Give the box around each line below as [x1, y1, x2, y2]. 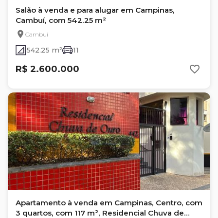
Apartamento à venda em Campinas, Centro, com [16, 198, 202, 207]
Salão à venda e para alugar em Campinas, [16, 5, 175, 15]
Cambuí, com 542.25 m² [16, 16, 106, 25]
